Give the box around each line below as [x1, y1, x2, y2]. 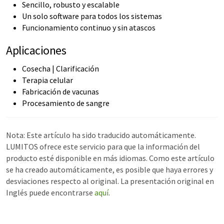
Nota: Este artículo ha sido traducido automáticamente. [6, 130, 196, 140]
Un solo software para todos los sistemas [22, 11, 162, 21]
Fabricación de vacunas [22, 86, 99, 96]
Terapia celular [22, 75, 73, 85]
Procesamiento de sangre [22, 98, 109, 108]
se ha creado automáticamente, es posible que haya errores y [6, 164, 213, 174]
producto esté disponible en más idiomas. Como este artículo [6, 153, 214, 163]
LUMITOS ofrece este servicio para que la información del [6, 141, 200, 151]
